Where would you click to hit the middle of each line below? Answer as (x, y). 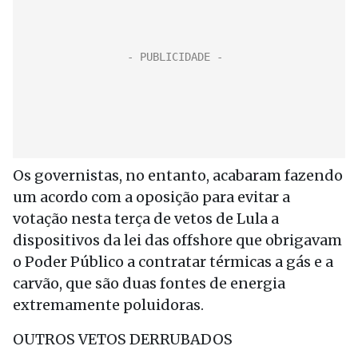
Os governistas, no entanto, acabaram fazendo (178, 175)
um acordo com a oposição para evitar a (151, 197)
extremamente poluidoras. (108, 305)
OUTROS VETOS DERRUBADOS (123, 339)
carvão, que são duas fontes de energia (149, 283)
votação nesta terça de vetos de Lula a (146, 219)
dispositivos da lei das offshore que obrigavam (177, 240)
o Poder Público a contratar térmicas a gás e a (173, 262)
